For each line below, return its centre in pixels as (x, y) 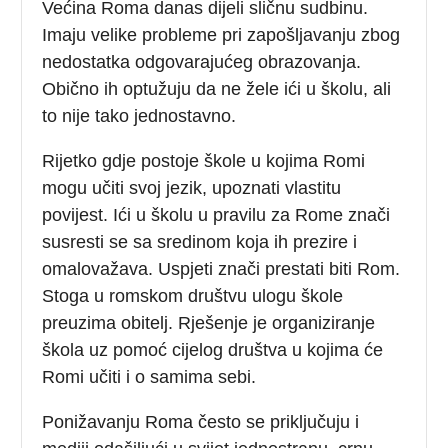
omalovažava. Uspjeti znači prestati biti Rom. (221, 268)
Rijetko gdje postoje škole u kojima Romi (204, 160)
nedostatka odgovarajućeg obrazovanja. (202, 61)
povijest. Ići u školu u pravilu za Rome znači (216, 214)
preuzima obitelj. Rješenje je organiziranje (209, 322)
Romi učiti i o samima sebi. (149, 376)
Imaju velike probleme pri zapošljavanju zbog (221, 34)
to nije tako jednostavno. (139, 115)
